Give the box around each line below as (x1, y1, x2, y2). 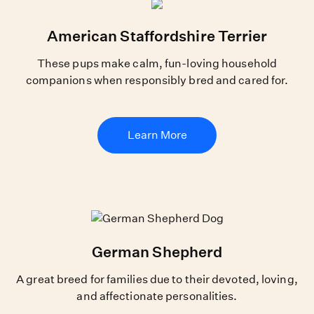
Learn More (127, 128, 187, 142)
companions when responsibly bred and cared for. (25, 73, 289, 87)
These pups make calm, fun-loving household (36, 56, 278, 70)
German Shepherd (91, 243, 223, 261)
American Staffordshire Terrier (46, 27, 268, 45)
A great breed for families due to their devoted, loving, (16, 272, 298, 286)
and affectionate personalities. (76, 289, 238, 303)
